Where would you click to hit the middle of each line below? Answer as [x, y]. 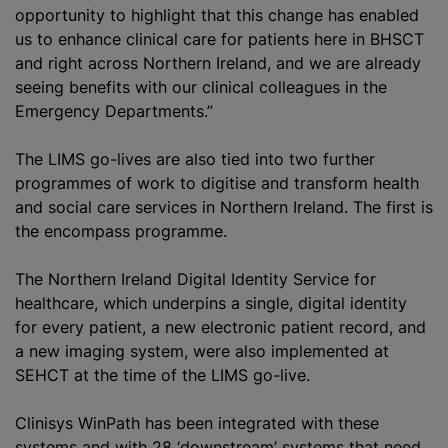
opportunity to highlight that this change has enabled [217, 15]
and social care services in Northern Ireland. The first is [224, 207]
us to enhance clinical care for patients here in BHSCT [219, 39]
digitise [228, 183]
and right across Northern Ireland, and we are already [218, 63]
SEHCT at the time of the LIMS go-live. [162, 375]
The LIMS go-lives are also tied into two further [195, 159]
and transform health [337, 183]
